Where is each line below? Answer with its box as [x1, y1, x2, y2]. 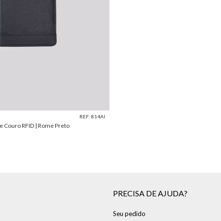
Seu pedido [113, 210, 146, 218]
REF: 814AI [79, 113, 105, 119]
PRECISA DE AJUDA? [113, 188, 187, 198]
